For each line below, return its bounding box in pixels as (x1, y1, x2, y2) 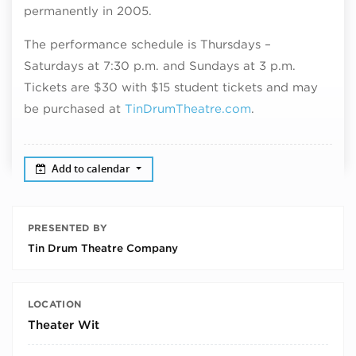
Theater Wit (27, 317, 99, 332)
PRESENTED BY (27, 222, 108, 234)
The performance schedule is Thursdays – (24, 37, 271, 52)
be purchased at (24, 101, 125, 116)
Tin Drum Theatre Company (27, 241, 178, 254)
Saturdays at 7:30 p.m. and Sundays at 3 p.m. (24, 58, 296, 73)
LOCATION (27, 298, 82, 311)
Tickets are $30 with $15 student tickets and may (24, 79, 318, 95)
